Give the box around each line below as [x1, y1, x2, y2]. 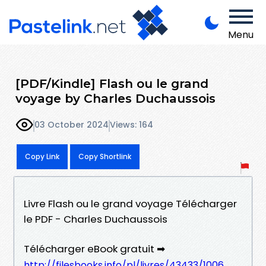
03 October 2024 [34, 119, 109, 131]
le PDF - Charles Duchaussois [24, 211, 167, 226]
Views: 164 [110, 119, 153, 131]
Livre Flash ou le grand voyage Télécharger [24, 196, 237, 211]
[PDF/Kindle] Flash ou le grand [15, 75, 208, 91]
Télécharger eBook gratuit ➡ [24, 241, 165, 256]
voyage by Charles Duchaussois [15, 90, 216, 106]
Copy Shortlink [78, 151, 131, 161]
